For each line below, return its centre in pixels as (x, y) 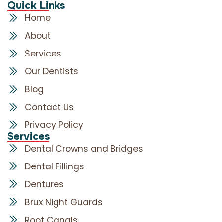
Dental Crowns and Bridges (84, 148)
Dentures (44, 184)
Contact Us (49, 107)
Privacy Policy (54, 125)
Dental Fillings (55, 166)
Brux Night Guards (64, 202)
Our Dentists (52, 71)
